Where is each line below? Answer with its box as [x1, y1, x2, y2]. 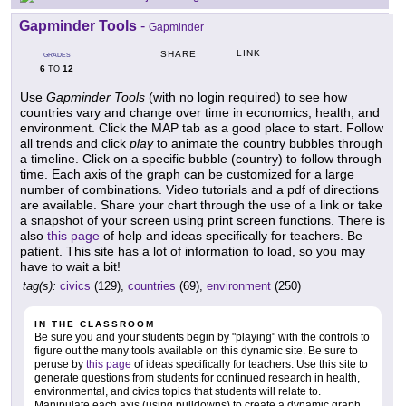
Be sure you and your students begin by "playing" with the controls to [34, 331, 370, 344]
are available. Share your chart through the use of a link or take [20, 198, 382, 213]
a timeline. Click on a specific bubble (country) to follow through [20, 151, 382, 167]
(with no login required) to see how [145, 90, 347, 105]
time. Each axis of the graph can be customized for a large [20, 167, 354, 182]
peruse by [34, 358, 86, 372]
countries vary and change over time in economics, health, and [20, 105, 380, 121]
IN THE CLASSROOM [34, 319, 155, 330]
